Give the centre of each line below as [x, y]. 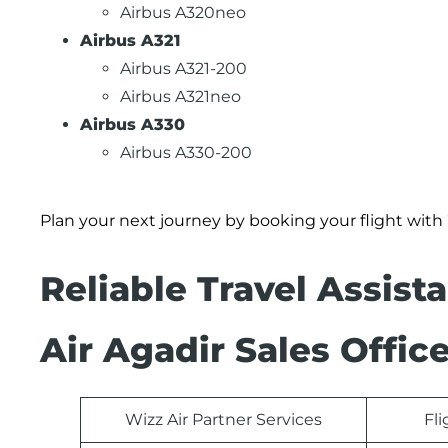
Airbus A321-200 [183, 69]
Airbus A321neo [180, 97]
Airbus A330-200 [186, 153]
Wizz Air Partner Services [223, 420]
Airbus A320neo [183, 13]
